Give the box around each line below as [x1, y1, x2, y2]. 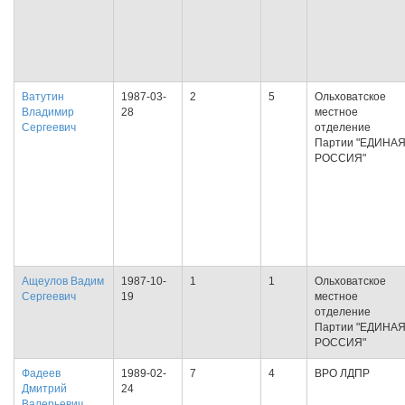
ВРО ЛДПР [315, 367, 370, 380]
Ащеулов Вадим [22, 275, 104, 287]
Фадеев [22, 367, 61, 380]
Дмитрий [22, 382, 67, 395]
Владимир [22, 106, 74, 118]
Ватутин [22, 90, 64, 103]
